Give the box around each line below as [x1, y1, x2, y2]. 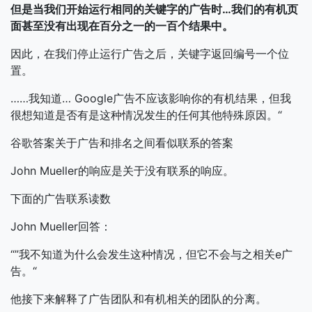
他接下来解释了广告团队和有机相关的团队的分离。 [10, 292, 267, 306]
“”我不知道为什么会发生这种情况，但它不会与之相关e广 [10, 247, 292, 261]
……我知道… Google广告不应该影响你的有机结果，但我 [10, 91, 291, 105]
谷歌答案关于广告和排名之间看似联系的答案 [10, 136, 233, 150]
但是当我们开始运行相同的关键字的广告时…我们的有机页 [10, 2, 298, 16]
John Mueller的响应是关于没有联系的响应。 [10, 164, 234, 178]
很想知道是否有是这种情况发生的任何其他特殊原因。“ [10, 108, 282, 122]
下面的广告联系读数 [10, 192, 111, 205]
